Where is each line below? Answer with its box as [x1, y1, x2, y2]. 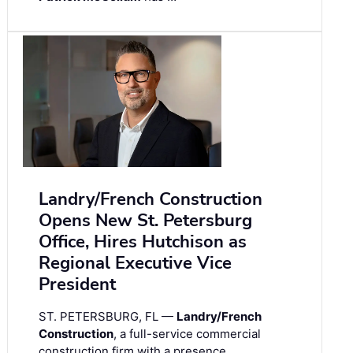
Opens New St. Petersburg [39, 209, 252, 233]
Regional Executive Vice [39, 251, 232, 276]
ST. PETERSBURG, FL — [39, 309, 176, 325]
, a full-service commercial [113, 326, 261, 342]
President [39, 273, 116, 297]
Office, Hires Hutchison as [39, 230, 247, 255]
